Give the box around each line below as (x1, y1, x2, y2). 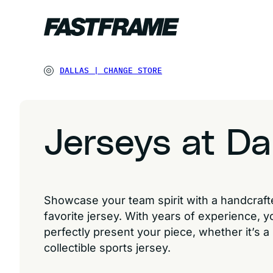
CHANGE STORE (104, 65, 162, 76)
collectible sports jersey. (44, 241, 171, 254)
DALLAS (60, 65, 89, 76)
